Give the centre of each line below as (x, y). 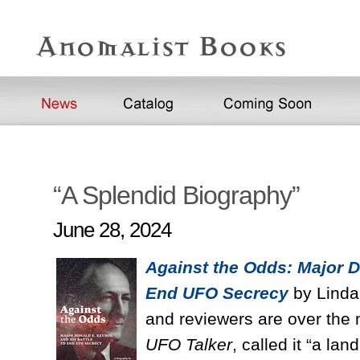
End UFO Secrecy (217, 293)
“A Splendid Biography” (176, 195)
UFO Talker (189, 344)
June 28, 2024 (112, 230)
